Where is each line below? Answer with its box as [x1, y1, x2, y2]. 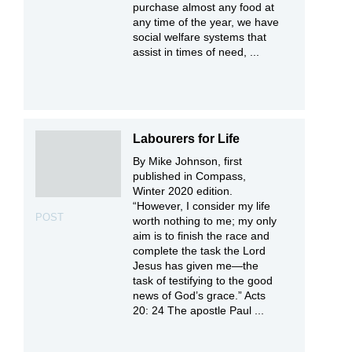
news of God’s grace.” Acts [133, 288, 266, 302]
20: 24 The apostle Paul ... [133, 303, 265, 317]
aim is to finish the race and [133, 229, 270, 242]
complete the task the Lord [133, 244, 266, 257]
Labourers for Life [133, 131, 240, 145]
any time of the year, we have [133, 16, 280, 29]
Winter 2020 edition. [133, 184, 233, 197]
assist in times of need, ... [133, 46, 260, 59]
